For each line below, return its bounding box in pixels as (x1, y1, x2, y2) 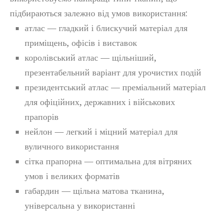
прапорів (25, 111, 59, 122)
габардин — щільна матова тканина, (25, 185, 164, 196)
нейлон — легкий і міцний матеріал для (25, 126, 178, 137)
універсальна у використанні (25, 200, 135, 211)
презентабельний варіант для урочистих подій (25, 67, 201, 77)
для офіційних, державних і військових (25, 97, 175, 107)
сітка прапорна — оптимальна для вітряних (25, 156, 192, 166)
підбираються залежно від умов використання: (10, 8, 187, 18)
